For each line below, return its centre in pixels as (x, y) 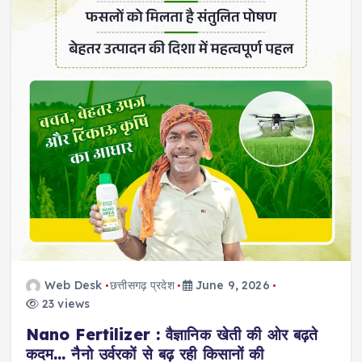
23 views (64, 303)
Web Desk (74, 285)
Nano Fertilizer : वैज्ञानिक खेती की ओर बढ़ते (172, 334)
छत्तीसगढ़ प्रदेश (142, 285)
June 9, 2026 (231, 285)
